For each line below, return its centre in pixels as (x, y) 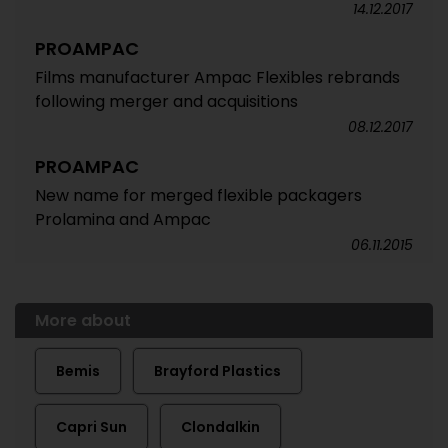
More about (83, 320)
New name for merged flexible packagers (198, 195)
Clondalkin (220, 427)
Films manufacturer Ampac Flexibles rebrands (217, 77)
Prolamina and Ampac (123, 219)
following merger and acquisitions (166, 101)
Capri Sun (91, 427)
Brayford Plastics (217, 371)
